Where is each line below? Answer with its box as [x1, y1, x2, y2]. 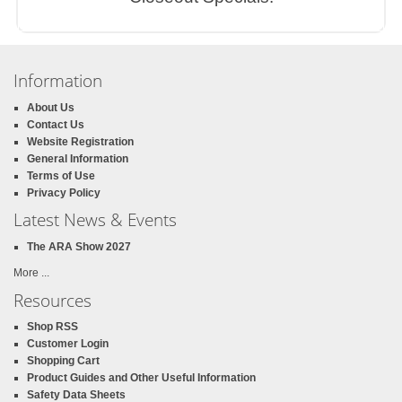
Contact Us [27, 118, 84, 131]
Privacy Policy [27, 186, 100, 199]
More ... [13, 267, 49, 279]
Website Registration [27, 135, 134, 148]
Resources [13, 288, 92, 312]
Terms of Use [27, 169, 95, 182]
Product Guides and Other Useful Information [27, 371, 256, 384]
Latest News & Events [13, 208, 177, 232]
